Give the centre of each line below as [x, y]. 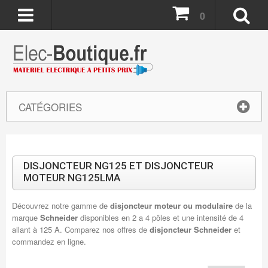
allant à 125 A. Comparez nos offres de [80, 229]
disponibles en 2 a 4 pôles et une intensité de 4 [162, 217]
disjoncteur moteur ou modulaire [171, 205]
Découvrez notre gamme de [61, 205]
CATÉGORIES [50, 107]
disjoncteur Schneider [190, 229]
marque [26, 217]
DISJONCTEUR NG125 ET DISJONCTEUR [118, 166]
